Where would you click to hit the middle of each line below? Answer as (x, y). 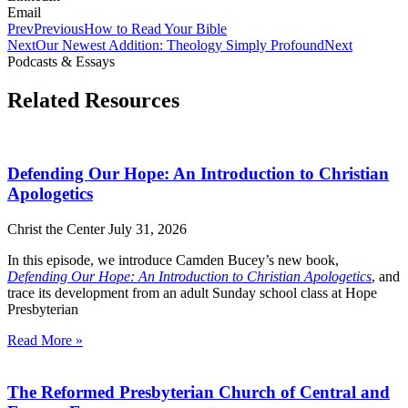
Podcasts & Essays (61, 61)
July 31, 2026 (148, 229)
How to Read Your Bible (155, 28)
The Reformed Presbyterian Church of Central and (199, 392)
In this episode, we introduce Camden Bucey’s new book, (173, 260)
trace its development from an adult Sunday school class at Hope (192, 292)
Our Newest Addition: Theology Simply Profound (180, 45)
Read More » (45, 340)
